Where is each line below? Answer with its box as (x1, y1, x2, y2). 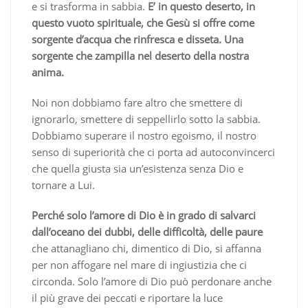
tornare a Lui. (32, 177, 95, 192)
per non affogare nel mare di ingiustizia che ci (32, 257, 247, 272)
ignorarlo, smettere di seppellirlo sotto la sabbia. (32, 111, 261, 126)
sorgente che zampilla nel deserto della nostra (32, 48, 249, 63)
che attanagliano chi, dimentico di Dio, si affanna (32, 241, 261, 255)
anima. (32, 65, 67, 79)
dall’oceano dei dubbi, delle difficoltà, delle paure (32, 224, 263, 239)
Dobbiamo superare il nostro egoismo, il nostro (32, 128, 256, 142)
